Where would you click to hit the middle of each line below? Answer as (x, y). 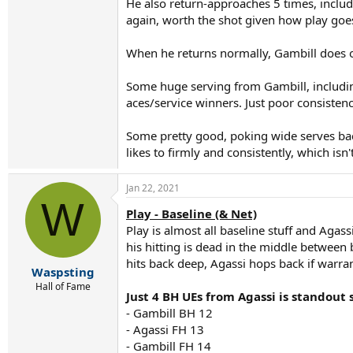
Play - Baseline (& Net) (191, 214)
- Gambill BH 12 (169, 313)
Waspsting (63, 271)
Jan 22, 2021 (153, 188)
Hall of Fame (63, 286)
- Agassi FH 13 (165, 329)
